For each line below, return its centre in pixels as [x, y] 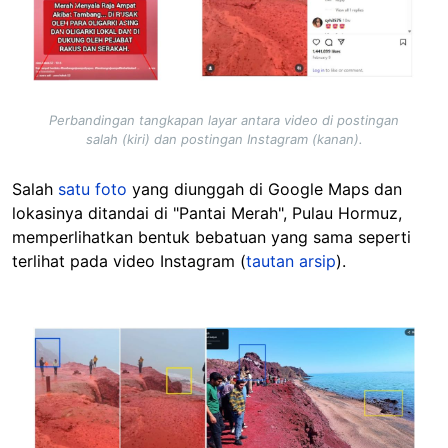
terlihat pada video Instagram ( [129, 260]
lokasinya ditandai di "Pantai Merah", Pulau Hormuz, [207, 212]
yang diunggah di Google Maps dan [267, 188]
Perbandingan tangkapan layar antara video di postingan [224, 119]
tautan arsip [291, 260]
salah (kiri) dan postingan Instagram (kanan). [224, 138]
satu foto [95, 188]
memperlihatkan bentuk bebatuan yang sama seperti [211, 236]
